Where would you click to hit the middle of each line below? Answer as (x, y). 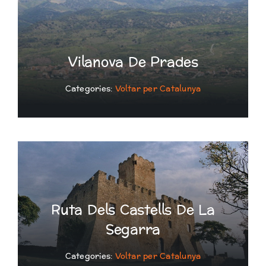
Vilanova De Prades (133, 63)
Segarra (133, 229)
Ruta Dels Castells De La (133, 210)
